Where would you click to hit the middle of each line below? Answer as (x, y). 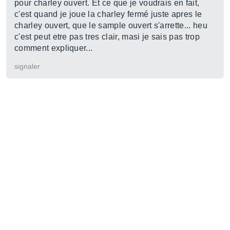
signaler (27, 66)
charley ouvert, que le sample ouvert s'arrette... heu (111, 25)
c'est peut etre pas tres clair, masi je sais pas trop (107, 37)
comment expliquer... (54, 48)
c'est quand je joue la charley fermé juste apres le (108, 14)
